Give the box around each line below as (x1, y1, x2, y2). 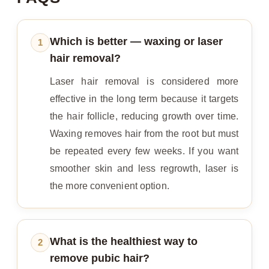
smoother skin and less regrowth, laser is (50, 163, 238, 174)
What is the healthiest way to (50, 235, 198, 248)
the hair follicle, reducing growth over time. (50, 111, 238, 122)
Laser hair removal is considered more (50, 76, 238, 87)
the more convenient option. (50, 181, 169, 192)
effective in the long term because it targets (50, 94, 238, 104)
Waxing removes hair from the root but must (50, 128, 238, 139)
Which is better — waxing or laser (50, 35, 223, 48)
